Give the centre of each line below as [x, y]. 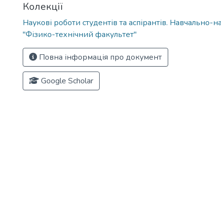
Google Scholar [66, 81]
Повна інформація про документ [99, 57]
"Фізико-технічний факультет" [80, 35]
